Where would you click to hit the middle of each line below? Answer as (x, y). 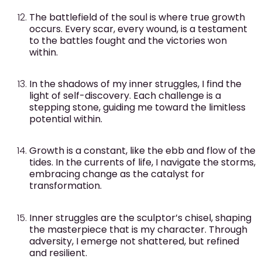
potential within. (66, 119)
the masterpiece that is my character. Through (138, 229)
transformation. (65, 186)
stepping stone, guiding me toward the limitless (137, 107)
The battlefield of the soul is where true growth (137, 17)
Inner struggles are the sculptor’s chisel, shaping (140, 218)
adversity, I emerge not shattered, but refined (134, 241)
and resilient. (58, 253)
